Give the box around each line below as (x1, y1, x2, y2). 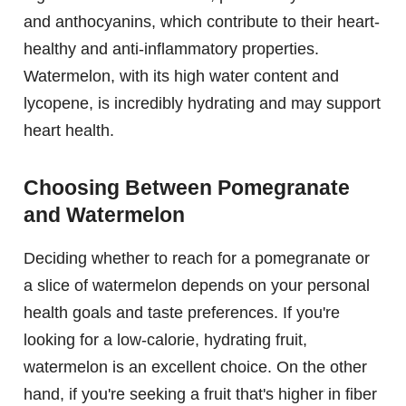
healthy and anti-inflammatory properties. (24, 39, 319, 58)
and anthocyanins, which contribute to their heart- (24, 12, 380, 31)
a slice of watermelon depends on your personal (24, 275, 370, 295)
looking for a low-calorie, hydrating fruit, (24, 330, 307, 349)
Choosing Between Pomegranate (24, 175, 350, 199)
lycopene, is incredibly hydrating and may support (24, 93, 381, 112)
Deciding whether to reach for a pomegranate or (24, 248, 370, 267)
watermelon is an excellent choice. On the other (24, 357, 367, 376)
